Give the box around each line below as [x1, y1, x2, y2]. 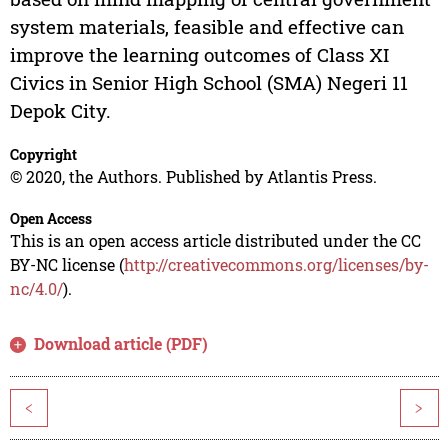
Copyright [9, 145, 77, 165]
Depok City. [9, 98, 111, 124]
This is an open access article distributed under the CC [9, 230, 421, 252]
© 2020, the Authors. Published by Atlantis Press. [9, 166, 377, 188]
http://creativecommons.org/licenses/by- [123, 254, 429, 276]
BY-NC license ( [9, 254, 124, 276]
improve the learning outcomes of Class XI [9, 42, 389, 68]
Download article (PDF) [34, 333, 209, 355]
